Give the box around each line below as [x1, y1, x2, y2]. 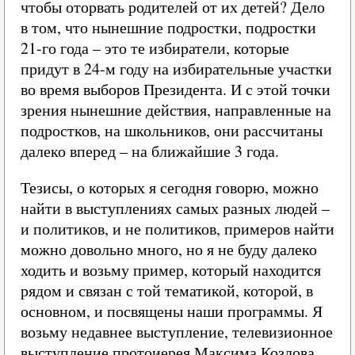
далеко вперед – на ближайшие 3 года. [21, 140, 279, 162]
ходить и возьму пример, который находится [21, 259, 321, 281]
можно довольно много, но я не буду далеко [21, 239, 317, 260]
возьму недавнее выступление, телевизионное [21, 321, 333, 342]
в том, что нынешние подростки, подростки [21, 17, 316, 38]
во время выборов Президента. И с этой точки [21, 78, 330, 100]
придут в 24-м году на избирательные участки [21, 58, 332, 79]
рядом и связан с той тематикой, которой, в [21, 280, 313, 301]
